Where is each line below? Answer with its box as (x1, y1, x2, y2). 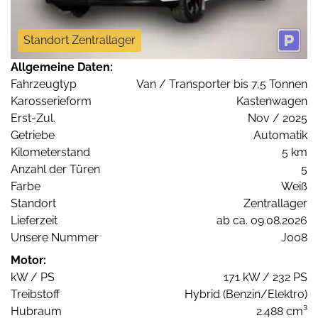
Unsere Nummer (11, 231, 99, 245)
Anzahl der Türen (11, 163, 100, 177)
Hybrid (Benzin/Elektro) (185, 287, 307, 302)
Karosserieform (11, 94, 92, 109)
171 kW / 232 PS (224, 270, 307, 285)
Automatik (253, 128, 307, 143)
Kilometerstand (11, 146, 90, 160)
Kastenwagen (236, 94, 307, 109)
